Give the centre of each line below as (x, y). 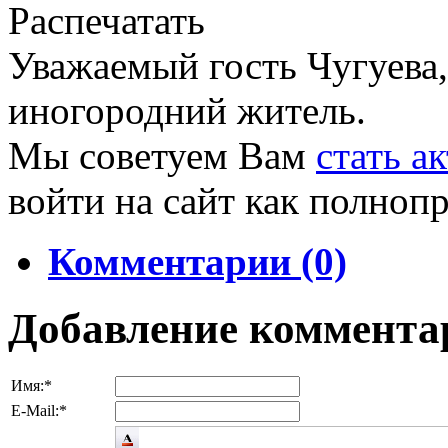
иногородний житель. (187, 111)
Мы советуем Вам (162, 156)
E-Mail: (35, 411)
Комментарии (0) (197, 262)
